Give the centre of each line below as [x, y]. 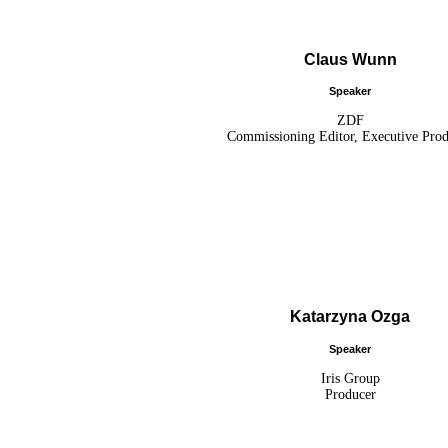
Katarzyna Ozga [350, 317]
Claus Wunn [350, 60]
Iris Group [350, 378]
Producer [350, 394]
